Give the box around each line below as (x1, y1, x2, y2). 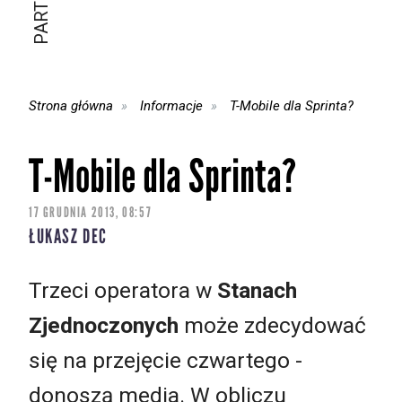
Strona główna (29, 97, 113, 114)
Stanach (217, 276, 297, 303)
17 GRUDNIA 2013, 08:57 (29, 204, 153, 222)
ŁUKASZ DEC (29, 224, 108, 249)
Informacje (140, 97, 204, 114)
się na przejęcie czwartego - (29, 346, 302, 373)
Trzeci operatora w (29, 276, 217, 303)
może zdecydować (179, 311, 366, 338)
